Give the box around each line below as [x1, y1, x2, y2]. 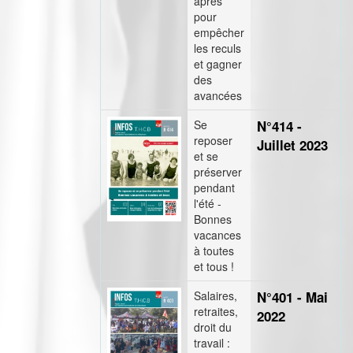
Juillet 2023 [257, 136, 328, 154]
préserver [194, 164, 242, 180]
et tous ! [194, 258, 234, 274]
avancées [194, 87, 242, 103]
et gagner [194, 56, 242, 72]
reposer [194, 132, 232, 148]
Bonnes [194, 211, 232, 227]
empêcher [194, 24, 244, 40]
